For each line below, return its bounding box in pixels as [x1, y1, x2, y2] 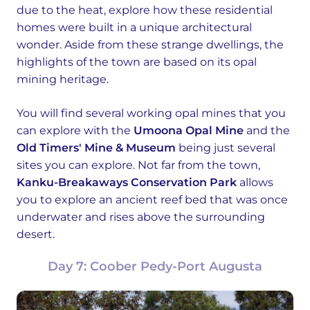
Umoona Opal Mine [134, 124, 244, 138]
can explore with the [17, 124, 134, 138]
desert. [17, 228, 55, 241]
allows [237, 176, 273, 190]
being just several [176, 141, 275, 155]
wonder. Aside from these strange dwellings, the [17, 38, 284, 52]
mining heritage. [17, 73, 109, 86]
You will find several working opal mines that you [17, 107, 286, 120]
